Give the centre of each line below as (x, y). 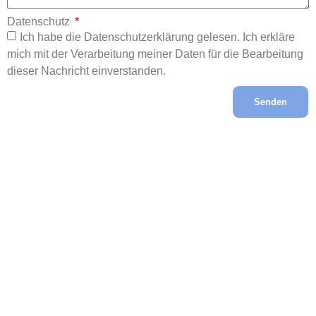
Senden (271, 102)
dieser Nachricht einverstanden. (86, 71)
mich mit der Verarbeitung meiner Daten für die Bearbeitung (155, 54)
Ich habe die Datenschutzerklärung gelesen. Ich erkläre (157, 37)
